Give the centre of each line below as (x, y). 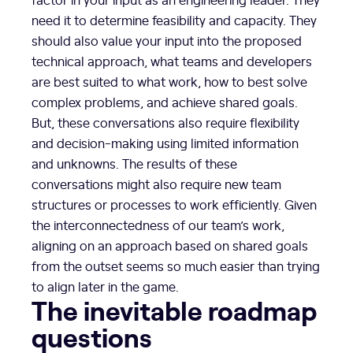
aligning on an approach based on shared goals (170, 245)
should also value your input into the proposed (167, 41)
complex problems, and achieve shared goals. (165, 102)
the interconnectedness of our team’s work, (158, 225)
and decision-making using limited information (165, 143)
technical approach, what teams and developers (172, 61)
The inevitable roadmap (174, 310)
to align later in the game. (107, 286)
